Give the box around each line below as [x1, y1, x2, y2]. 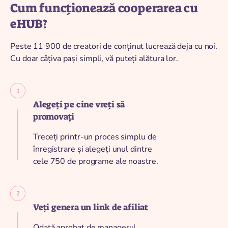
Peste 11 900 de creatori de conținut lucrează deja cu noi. [10, 40, 218, 52]
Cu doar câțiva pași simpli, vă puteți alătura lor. [10, 52, 178, 64]
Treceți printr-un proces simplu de [33, 131, 157, 142]
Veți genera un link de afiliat [33, 201, 149, 213]
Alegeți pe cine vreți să [33, 98, 125, 110]
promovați [33, 110, 75, 122]
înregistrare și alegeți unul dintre [33, 143, 152, 155]
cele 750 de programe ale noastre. [33, 155, 158, 167]
